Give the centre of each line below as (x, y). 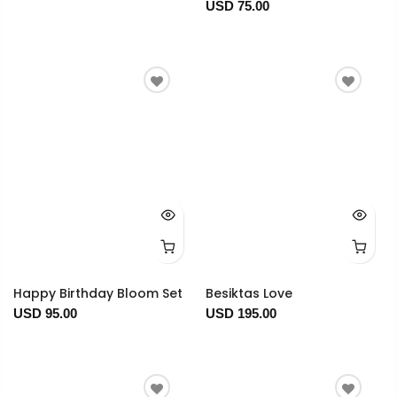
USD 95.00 (45, 313)
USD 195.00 (241, 313)
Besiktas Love (249, 293)
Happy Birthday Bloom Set (98, 293)
